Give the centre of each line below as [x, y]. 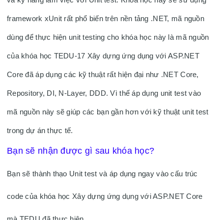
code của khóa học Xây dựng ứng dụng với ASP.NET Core [105, 196]
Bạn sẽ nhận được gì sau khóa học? [81, 151]
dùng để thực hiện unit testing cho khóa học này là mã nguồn [108, 37]
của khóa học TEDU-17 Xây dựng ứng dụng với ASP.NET [103, 56]
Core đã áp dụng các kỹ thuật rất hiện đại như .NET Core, [103, 75]
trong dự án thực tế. [41, 131]
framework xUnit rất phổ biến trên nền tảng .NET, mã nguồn [106, 19]
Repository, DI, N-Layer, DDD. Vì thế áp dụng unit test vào [104, 93]
